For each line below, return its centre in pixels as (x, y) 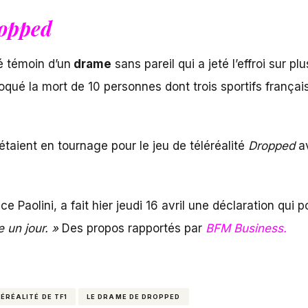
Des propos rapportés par (134, 228)
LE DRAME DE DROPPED (134, 296)
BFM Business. (246, 228)
